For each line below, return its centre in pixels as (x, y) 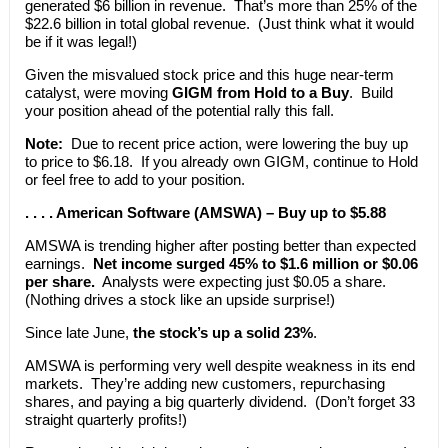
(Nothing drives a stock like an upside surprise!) (179, 299)
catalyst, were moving (98, 92)
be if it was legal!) (80, 41)
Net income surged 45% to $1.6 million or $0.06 (253, 263)
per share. (59, 281)
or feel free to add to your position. (134, 179)
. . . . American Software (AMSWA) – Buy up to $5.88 (205, 212)
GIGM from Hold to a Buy (260, 92)
